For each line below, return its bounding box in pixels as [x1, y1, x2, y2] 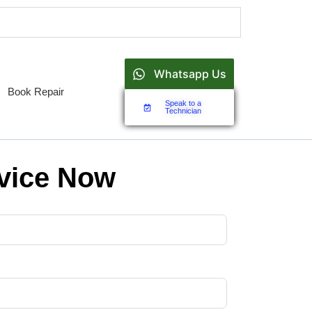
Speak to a [164, 99, 201, 107]
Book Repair [7, 85, 64, 97]
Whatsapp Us [153, 67, 226, 81]
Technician [164, 107, 201, 115]
